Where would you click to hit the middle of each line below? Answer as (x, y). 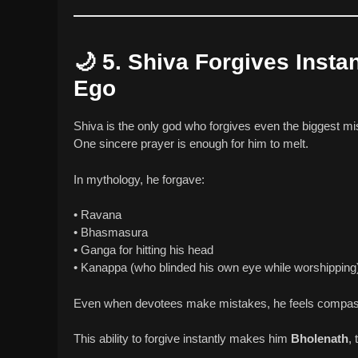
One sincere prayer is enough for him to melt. (191, 144)
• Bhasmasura (111, 233)
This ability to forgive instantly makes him (182, 339)
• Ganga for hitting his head (143, 250)
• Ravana (97, 215)
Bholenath (320, 339)
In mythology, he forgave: (139, 179)
